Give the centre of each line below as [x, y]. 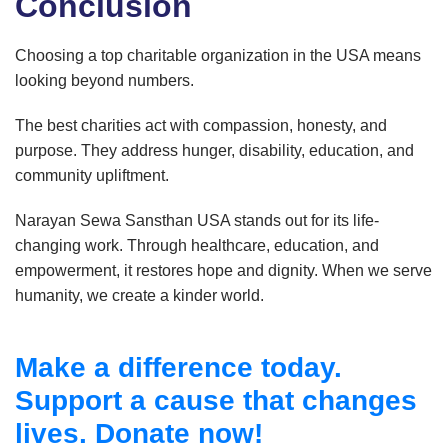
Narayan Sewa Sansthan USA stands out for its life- [197, 221]
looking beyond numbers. [104, 81]
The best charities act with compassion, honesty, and [201, 126]
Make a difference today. [178, 368]
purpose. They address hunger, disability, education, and [214, 151]
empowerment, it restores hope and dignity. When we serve [223, 271]
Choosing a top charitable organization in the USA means [218, 56]
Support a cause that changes [216, 401]
